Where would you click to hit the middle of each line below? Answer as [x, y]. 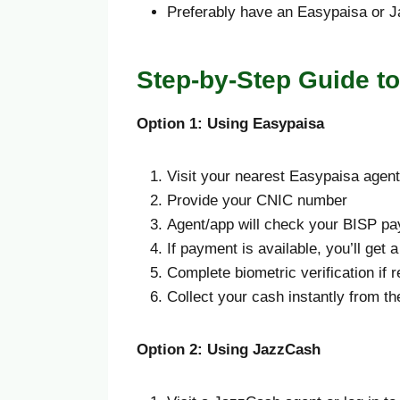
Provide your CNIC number [257, 201]
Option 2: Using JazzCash [229, 350]
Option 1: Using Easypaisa [230, 124]
